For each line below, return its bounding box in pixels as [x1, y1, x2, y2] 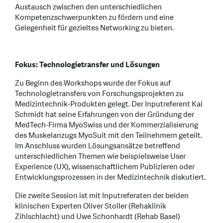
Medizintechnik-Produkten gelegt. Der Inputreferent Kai [15, 99, 203, 110]
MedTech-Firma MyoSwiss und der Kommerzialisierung [15, 119, 198, 130]
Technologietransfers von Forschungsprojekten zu [15, 88, 184, 99]
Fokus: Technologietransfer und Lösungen [15, 59, 160, 70]
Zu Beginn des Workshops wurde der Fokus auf [15, 78, 171, 89]
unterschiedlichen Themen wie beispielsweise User [15, 151, 186, 162]
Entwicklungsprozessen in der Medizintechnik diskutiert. [15, 172, 206, 183]
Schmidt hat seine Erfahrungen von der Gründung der [15, 109, 194, 120]
